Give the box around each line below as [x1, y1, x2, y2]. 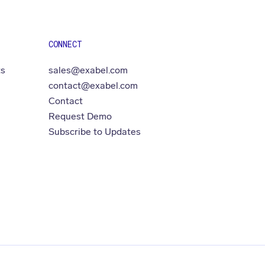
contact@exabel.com [49, 80, 138, 92]
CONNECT [49, 38, 82, 50]
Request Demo [49, 111, 112, 122]
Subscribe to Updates [49, 126, 141, 138]
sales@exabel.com [49, 64, 128, 76]
